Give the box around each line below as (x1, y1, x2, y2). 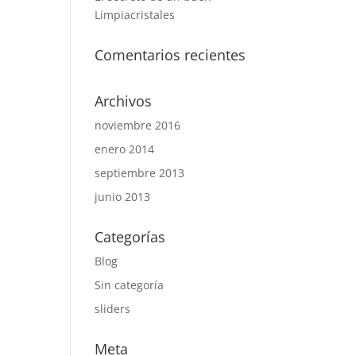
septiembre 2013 (95, 165, 185, 180)
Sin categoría (95, 277, 164, 292)
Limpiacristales (95, 7, 176, 22)
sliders (95, 301, 131, 316)
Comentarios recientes (95, 45, 246, 64)
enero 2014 (95, 141, 155, 157)
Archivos (95, 91, 153, 110)
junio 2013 (95, 189, 151, 204)
